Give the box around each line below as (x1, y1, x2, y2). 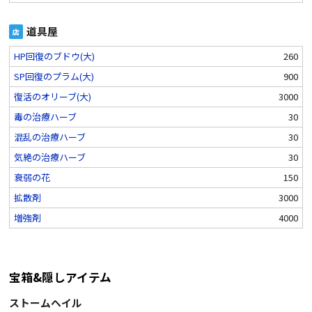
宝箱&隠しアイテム (9, 269, 111, 286)
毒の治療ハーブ (14, 110, 77, 124)
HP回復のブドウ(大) (14, 49, 95, 63)
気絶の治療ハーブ (14, 150, 86, 164)
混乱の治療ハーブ (14, 130, 86, 144)
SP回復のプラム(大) (14, 70, 94, 84)
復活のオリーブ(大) (14, 90, 91, 104)
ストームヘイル (9, 295, 82, 311)
